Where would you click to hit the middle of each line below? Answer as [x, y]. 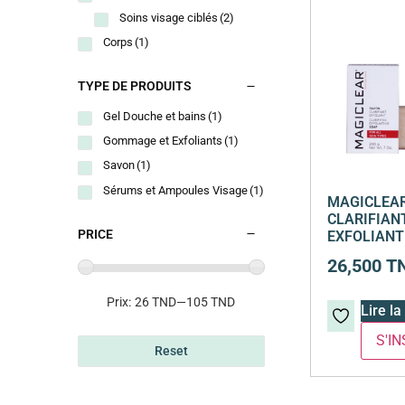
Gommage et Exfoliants [163, 141]
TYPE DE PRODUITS [135, 86]
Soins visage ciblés [169, 17]
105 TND [211, 302]
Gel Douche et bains [155, 117]
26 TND [156, 302]
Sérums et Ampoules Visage [176, 190]
